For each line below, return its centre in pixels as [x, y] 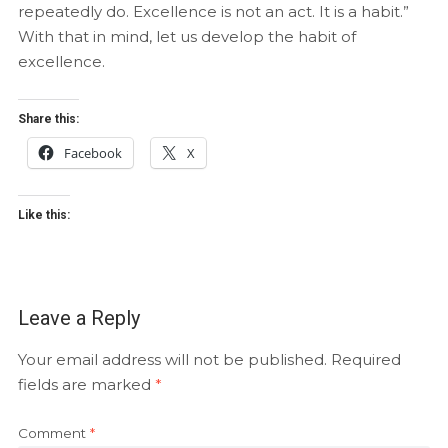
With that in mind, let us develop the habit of [186, 36]
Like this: [43, 214]
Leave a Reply [78, 317]
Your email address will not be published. [172, 359]
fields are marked [86, 384]
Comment [53, 432]
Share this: [48, 118]
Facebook [92, 152]
